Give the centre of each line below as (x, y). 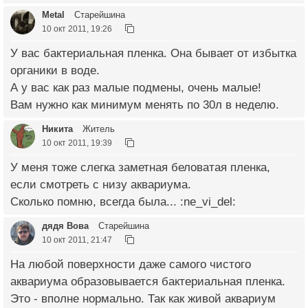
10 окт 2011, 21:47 (77, 239)
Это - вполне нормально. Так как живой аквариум (143, 298)
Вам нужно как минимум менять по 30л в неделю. (145, 104)
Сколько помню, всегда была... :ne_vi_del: (123, 201)
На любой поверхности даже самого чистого (131, 264)
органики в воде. (55, 70)
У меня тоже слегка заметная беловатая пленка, (140, 167)
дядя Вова (65, 225)
